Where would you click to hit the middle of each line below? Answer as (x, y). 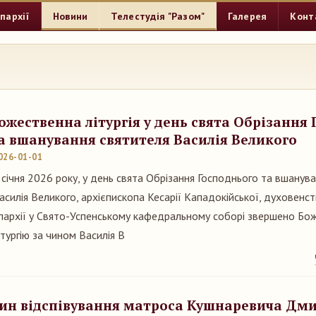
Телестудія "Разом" (158, 16)
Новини (70, 16)
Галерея (248, 16)
